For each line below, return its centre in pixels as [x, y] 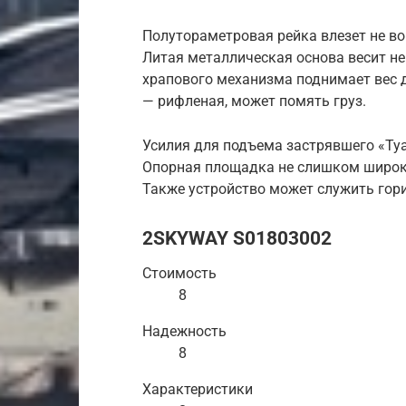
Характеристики [198, 389]
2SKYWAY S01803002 [237, 238]
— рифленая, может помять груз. [254, 101]
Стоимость [179, 273]
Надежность [184, 331]
